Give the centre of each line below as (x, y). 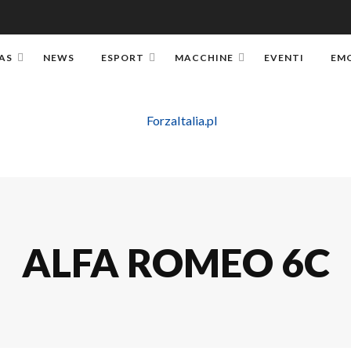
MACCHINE (204, 58)
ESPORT (122, 58)
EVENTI (284, 58)
